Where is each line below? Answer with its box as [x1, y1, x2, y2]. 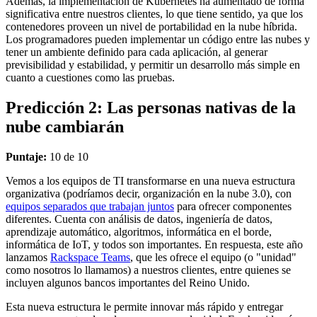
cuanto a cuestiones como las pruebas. [6, 71, 175, 84]
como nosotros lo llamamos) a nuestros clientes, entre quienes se [6, 264, 291, 277]
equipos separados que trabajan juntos [6, 200, 174, 213]
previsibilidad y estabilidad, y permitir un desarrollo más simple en [6, 59, 300, 71]
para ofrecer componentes [174, 200, 292, 213]
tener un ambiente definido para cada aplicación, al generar [6, 46, 267, 59]
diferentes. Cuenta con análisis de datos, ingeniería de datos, [6, 213, 272, 226]
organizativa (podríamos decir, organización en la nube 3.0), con [6, 188, 292, 200]
